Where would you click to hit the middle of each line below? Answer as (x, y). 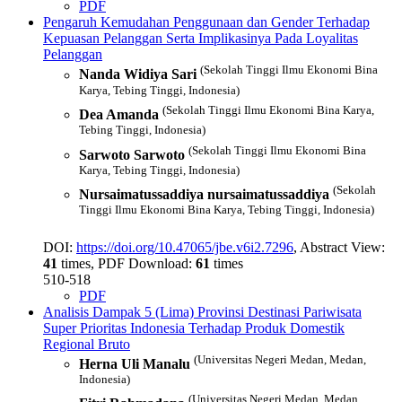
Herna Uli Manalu (135, 364)
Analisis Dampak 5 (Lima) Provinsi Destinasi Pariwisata (202, 311)
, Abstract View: (339, 247)
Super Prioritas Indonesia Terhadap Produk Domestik (194, 328)
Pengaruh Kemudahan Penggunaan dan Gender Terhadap (206, 22)
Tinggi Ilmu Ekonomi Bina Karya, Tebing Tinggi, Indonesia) (227, 210)
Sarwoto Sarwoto (132, 154)
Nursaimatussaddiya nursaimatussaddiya (204, 195)
